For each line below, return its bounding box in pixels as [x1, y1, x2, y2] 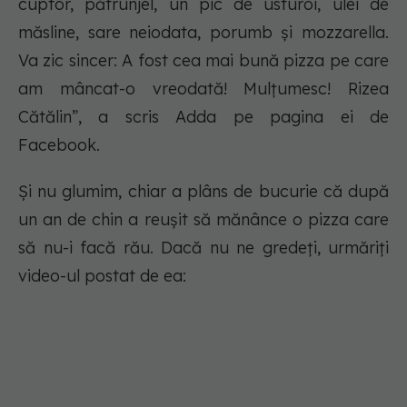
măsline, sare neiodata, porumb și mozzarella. [18, 22, 389, 44]
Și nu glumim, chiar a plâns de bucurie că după [18, 181, 389, 203]
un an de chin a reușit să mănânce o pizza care [18, 209, 389, 231]
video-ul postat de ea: [18, 265, 191, 287]
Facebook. [18, 134, 104, 156]
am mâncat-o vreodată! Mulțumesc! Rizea [18, 78, 389, 100]
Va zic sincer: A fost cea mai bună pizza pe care [18, 50, 389, 72]
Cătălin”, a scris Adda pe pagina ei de [18, 106, 389, 128]
